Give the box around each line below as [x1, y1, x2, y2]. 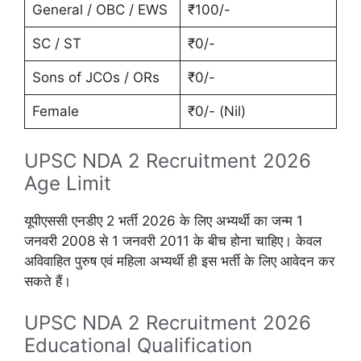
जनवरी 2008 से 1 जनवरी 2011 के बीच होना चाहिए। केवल [24, 232, 322, 249]
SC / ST [31, 35, 81, 52]
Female [31, 103, 79, 120]
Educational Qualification [24, 334, 252, 358]
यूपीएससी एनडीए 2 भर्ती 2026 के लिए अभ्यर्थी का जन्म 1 [24, 212, 303, 229]
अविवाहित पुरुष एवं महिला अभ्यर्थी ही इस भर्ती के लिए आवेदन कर [24, 252, 334, 269]
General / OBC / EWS [31, 2, 168, 19]
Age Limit [24, 171, 111, 195]
